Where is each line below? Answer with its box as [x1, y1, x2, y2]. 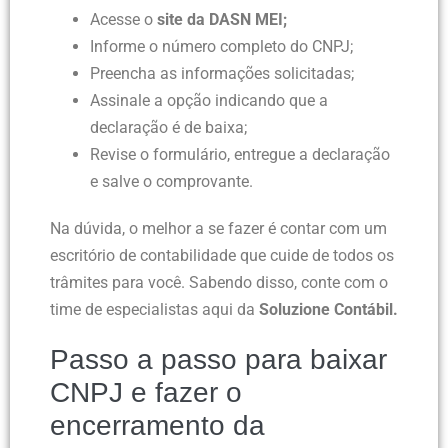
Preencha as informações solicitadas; [90, 64, 354, 84]
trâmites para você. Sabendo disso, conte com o [50, 273, 388, 293]
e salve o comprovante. [90, 172, 253, 192]
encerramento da [50, 410, 265, 442]
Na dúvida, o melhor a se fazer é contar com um [50, 219, 387, 239]
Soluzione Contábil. [259, 300, 398, 320]
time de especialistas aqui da [50, 300, 259, 320]
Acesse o [90, 10, 157, 30]
